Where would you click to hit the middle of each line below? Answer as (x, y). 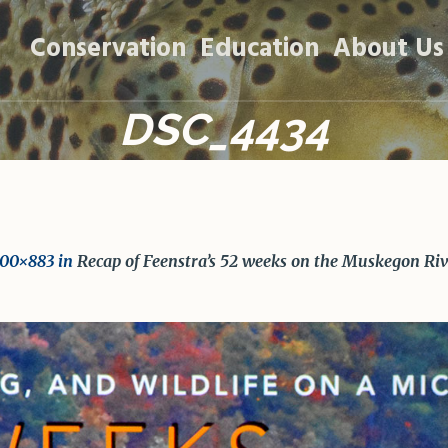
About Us (388, 49)
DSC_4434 (224, 129)
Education (259, 49)
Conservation (108, 49)
